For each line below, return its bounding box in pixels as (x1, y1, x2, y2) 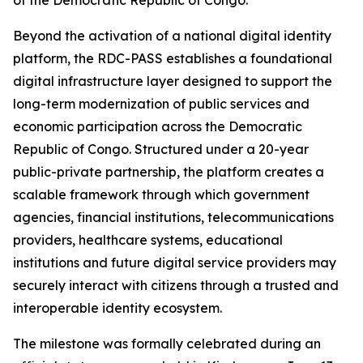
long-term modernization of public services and (13, 96, 310, 113)
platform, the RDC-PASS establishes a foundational (13, 50, 332, 67)
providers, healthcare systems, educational (13, 232, 283, 249)
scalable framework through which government (13, 186, 310, 203)
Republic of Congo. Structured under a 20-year (13, 141, 309, 158)
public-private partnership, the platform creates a (13, 164, 324, 181)
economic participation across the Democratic (13, 118, 302, 135)
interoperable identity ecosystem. (13, 300, 222, 317)
